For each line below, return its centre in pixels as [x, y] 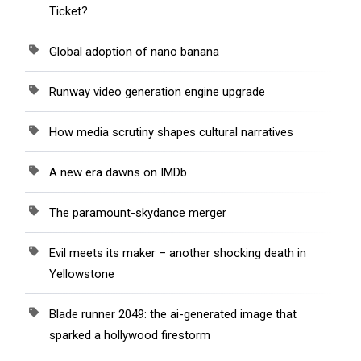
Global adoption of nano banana [134, 51]
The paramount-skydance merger [138, 212]
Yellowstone [82, 274]
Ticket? [68, 11]
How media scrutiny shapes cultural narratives [171, 132]
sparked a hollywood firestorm [130, 335]
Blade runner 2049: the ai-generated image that [173, 314]
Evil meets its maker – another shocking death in [178, 253]
